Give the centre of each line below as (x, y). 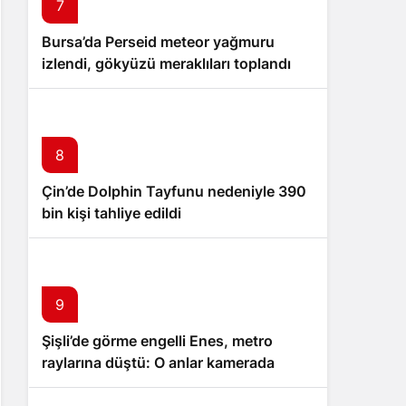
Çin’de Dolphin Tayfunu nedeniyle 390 (174, 191)
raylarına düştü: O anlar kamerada (158, 362)
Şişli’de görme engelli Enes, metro (157, 341)
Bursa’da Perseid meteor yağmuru (158, 42)
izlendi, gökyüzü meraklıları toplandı (166, 63)
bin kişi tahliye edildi (111, 213)
